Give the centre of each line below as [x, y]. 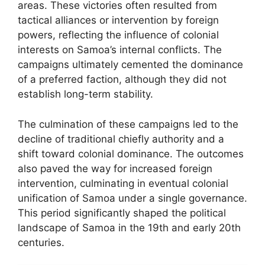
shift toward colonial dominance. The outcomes [131, 153]
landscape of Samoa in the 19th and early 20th [129, 227]
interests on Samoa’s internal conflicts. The [120, 50]
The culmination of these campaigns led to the [128, 124]
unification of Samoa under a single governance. [132, 198]
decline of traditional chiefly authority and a [121, 139]
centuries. [41, 242]
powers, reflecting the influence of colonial [118, 35]
